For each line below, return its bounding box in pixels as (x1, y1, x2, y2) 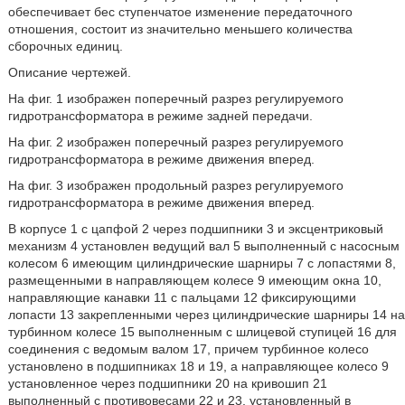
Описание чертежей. (7, 65, 131, 80)
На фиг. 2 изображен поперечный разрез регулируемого (7, 135, 344, 149)
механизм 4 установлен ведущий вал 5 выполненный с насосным (7, 239, 400, 253)
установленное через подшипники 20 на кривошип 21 (7, 376, 327, 391)
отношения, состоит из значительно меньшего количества (7, 22, 353, 36)
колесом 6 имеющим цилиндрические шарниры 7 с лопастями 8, (7, 256, 396, 270)
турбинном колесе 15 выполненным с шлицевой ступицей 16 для (7, 325, 397, 339)
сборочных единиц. (7, 39, 123, 53)
